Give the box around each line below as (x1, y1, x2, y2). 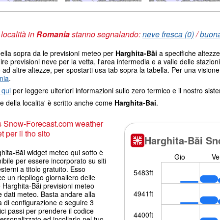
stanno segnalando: (70, 28, 142, 40)
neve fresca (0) (142, 28, 194, 40)
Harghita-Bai (114, 97, 156, 108)
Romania (36, 28, 70, 40)
